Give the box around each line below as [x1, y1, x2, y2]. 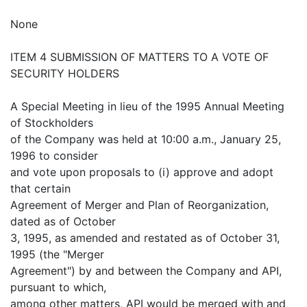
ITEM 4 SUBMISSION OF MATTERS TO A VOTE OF [10, 50, 269, 64]
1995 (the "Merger [10, 247, 104, 261]
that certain [10, 182, 71, 195]
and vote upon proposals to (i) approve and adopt [10, 165, 273, 179]
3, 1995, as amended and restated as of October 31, [10, 231, 280, 245]
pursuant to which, [10, 280, 106, 294]
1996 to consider [10, 149, 98, 162]
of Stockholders [10, 116, 93, 130]
